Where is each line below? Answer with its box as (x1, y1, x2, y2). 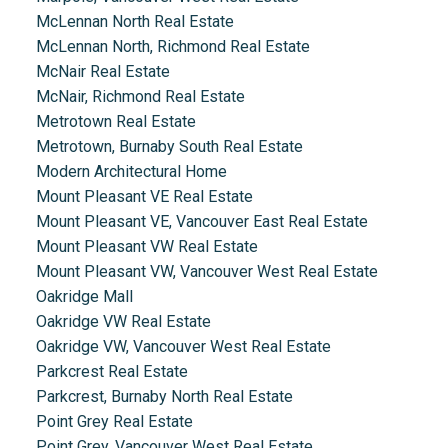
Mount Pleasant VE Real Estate (35, 187, 253, 207)
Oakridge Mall (35, 287, 133, 307)
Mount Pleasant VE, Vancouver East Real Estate (35, 212, 368, 232)
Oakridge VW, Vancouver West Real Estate (35, 337, 331, 357)
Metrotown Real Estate (35, 112, 196, 132)
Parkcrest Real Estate (35, 362, 188, 382)
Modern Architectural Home (35, 162, 227, 182)
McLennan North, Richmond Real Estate (35, 37, 310, 57)
